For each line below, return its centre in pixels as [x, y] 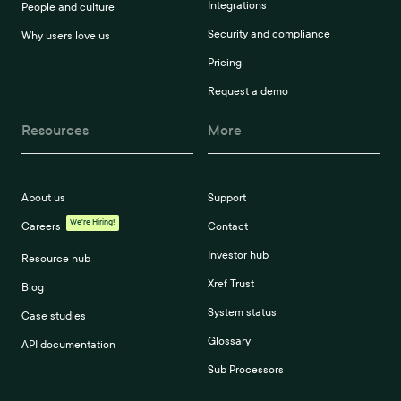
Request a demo [247, 91]
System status [242, 312]
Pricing [224, 63]
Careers [41, 226]
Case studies [54, 316]
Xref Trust [230, 284]
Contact [227, 226]
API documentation [68, 345]
